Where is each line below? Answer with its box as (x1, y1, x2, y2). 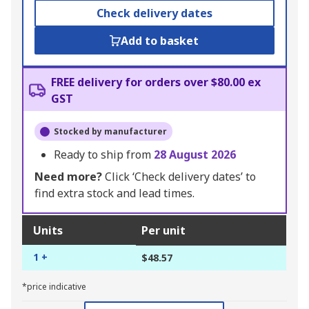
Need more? (34, 169, 102, 185)
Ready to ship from (54, 147, 154, 163)
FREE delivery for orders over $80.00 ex (51, 74, 261, 90)
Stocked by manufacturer (54, 126, 167, 138)
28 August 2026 (154, 147, 236, 163)
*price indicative (22, 281, 86, 293)
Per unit (141, 223, 186, 239)
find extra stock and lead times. (34, 186, 195, 201)
